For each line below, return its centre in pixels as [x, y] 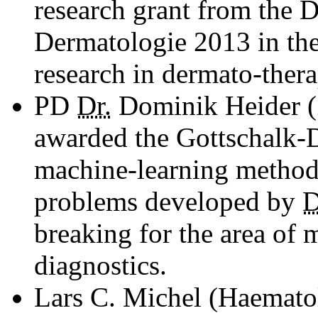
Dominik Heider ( [214, 105]
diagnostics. [100, 265]
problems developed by [168, 201]
